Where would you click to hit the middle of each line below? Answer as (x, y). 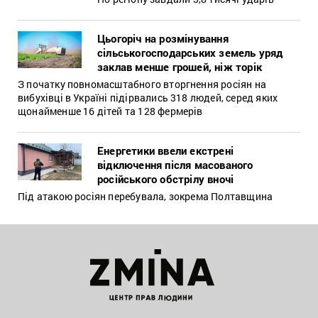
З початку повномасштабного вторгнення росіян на (142, 84)
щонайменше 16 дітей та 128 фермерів (110, 111)
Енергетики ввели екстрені (165, 150)
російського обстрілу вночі (166, 179)
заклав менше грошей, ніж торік (180, 66)
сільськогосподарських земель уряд (190, 52)
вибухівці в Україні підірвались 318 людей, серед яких (148, 97)
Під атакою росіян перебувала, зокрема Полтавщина (146, 196)
